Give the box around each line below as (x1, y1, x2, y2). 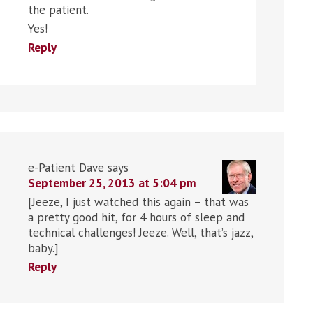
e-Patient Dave (28, 159, 104, 175)
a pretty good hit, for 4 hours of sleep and (28, 209, 245, 225)
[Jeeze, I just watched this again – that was (28, 194, 249, 210)
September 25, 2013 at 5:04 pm (28, 175, 196, 191)
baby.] (28, 240, 59, 256)
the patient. (28, 1, 89, 17)
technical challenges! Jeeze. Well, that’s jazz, (28, 224, 253, 240)
